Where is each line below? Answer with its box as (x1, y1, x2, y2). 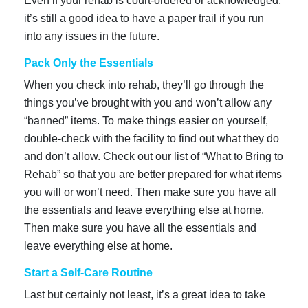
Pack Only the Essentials (24, 56, 153, 69)
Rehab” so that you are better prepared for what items (24, 168, 282, 180)
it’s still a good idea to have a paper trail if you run (24, 12, 264, 24)
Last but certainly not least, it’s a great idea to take (24, 288, 265, 300)
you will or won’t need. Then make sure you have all (24, 186, 276, 198)
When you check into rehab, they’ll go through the (24, 78, 264, 91)
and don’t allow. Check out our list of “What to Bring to (24, 150, 283, 162)
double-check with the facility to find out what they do (24, 132, 279, 144)
